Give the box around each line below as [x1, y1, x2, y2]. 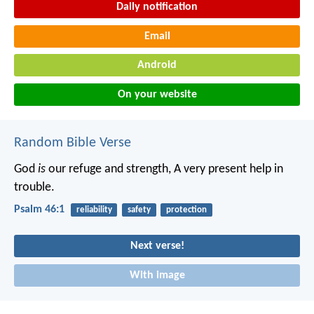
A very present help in [171, 163, 283, 177]
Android [137, 60, 177, 71]
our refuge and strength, [46, 163, 171, 177]
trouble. [14, 181, 55, 195]
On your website [117, 89, 197, 101]
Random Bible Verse [14, 136, 131, 151]
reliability [76, 205, 112, 215]
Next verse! [130, 240, 184, 252]
